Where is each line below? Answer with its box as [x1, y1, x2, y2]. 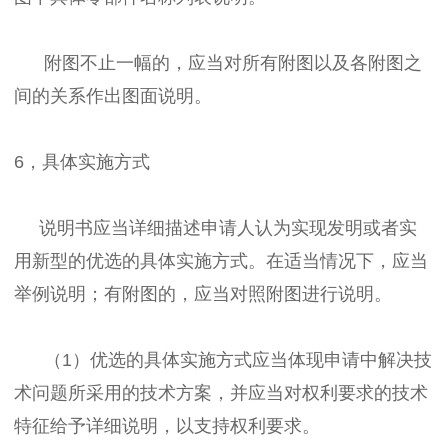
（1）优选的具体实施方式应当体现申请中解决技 [14, 349, 432, 370]
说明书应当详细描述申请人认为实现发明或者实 [14, 217, 417, 238]
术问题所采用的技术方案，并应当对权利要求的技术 [14, 382, 428, 403]
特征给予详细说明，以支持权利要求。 [14, 415, 320, 436]
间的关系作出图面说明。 [14, 85, 212, 106]
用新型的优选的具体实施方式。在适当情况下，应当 [14, 250, 428, 271]
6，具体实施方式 [14, 151, 150, 172]
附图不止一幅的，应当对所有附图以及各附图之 [14, 52, 422, 73]
